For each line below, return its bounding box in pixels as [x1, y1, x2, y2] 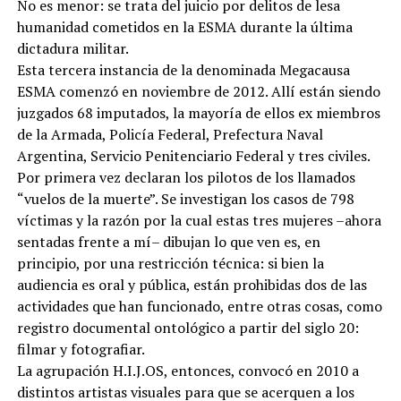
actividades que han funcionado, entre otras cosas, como [16, 295, 382, 316]
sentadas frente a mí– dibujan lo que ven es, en [16, 231, 320, 252]
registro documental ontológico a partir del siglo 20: [16, 317, 359, 337]
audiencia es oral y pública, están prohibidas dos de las [16, 274, 367, 294]
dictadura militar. [16, 38, 129, 58]
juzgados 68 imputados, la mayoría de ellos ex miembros [16, 102, 380, 123]
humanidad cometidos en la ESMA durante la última [16, 16, 353, 37]
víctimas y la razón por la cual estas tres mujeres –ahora [16, 209, 381, 230]
